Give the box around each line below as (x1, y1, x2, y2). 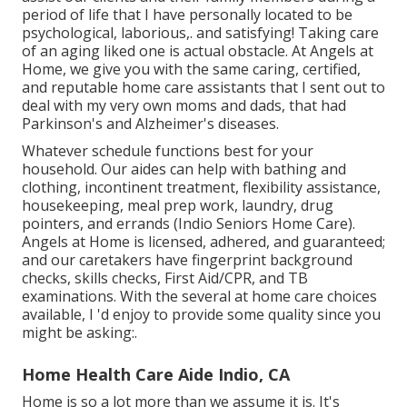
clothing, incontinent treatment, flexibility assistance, (22, 177, 381, 198)
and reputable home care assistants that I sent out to (22, 77, 385, 98)
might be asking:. (22, 323, 137, 343)
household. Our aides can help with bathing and (22, 159, 346, 180)
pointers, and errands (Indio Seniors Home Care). (22, 213, 355, 234)
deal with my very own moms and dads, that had (22, 95, 346, 116)
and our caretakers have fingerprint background (22, 250, 352, 271)
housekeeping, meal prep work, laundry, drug (22, 195, 333, 216)
